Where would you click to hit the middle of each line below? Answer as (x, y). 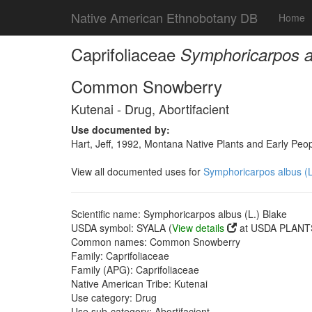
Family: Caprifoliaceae (120, 256)
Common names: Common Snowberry (156, 242)
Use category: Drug (114, 297)
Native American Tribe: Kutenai (139, 283)
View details (198, 228)
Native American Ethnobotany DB (164, 17)
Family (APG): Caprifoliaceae (135, 270)
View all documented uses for (137, 171)
